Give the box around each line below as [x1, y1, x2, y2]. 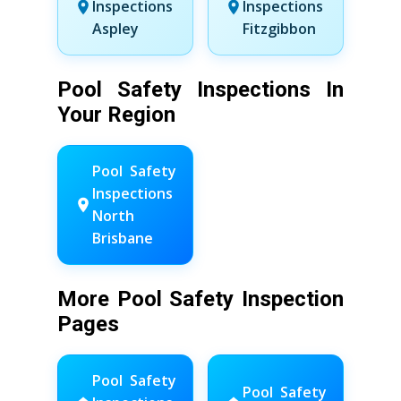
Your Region [57, 102, 175, 127]
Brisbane [92, 228, 153, 248]
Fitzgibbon [243, 19, 316, 38]
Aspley [92, 19, 139, 38]
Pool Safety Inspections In [57, 77, 344, 102]
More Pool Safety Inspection [57, 286, 344, 311]
